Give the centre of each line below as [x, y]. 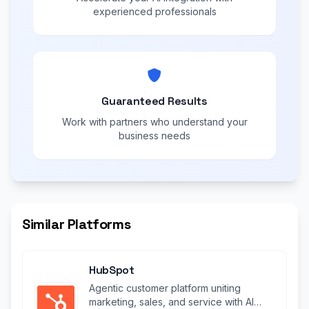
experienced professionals [154, 11]
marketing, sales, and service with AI [171, 302]
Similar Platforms [77, 224]
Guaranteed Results [154, 101]
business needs [154, 136]
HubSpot [112, 270]
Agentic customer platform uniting [165, 288]
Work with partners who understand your [154, 122]
